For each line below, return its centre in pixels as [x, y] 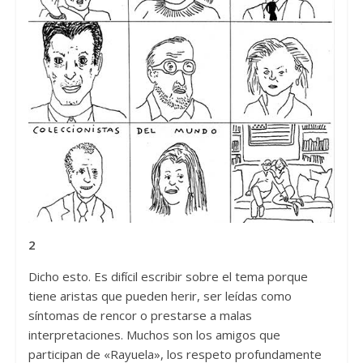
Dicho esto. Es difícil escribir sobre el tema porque [168, 276]
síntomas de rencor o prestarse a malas [140, 315]
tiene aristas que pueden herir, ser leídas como [160, 295]
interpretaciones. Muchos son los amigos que [154, 334]
